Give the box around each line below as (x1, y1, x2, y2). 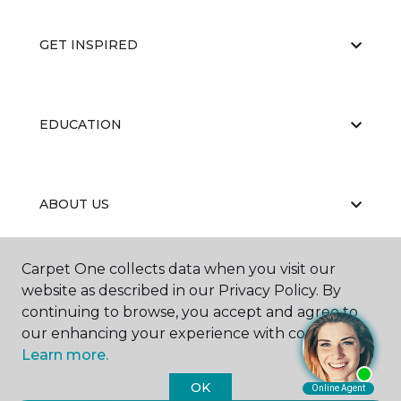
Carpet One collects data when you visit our (21, 260, 336, 277)
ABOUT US (39, 196, 109, 213)
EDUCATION (39, 116, 122, 133)
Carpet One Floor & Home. (140, 338, 310, 355)
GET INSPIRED (39, 37, 138, 54)
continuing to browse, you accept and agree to (21, 303, 358, 320)
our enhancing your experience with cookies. (21, 325, 344, 342)
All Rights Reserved (139, 357, 262, 374)
